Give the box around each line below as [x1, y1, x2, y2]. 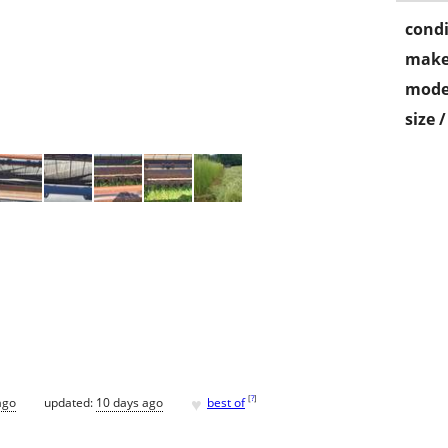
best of [207, 393, 245, 411]
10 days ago [96, 393, 163, 411]
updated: [44, 393, 96, 411]
